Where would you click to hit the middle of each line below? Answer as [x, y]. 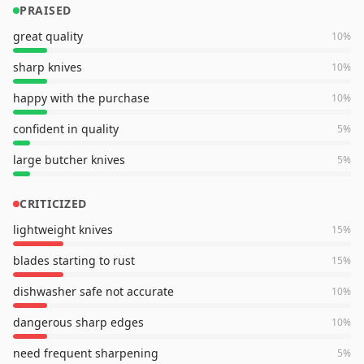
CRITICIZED [53, 204]
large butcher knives [69, 160]
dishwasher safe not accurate [93, 291]
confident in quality [66, 129]
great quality [48, 36]
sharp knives [48, 67]
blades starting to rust [74, 260]
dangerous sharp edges [78, 322]
